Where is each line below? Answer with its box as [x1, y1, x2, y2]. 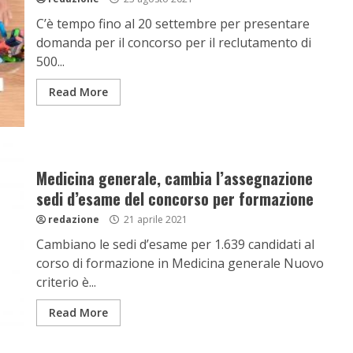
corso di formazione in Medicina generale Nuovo [35, 255, 324, 272]
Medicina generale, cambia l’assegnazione [35, 166, 313, 190]
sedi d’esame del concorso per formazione [35, 187, 314, 210]
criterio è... [35, 273, 96, 291]
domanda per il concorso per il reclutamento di [35, 34, 311, 51]
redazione [47, 213, 99, 226]
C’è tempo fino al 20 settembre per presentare [35, 15, 310, 32]
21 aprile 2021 [121, 213, 188, 226]
